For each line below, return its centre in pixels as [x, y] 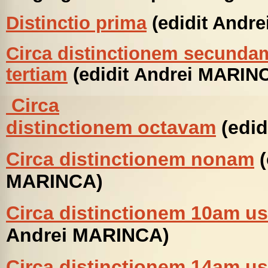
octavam [177, 127]
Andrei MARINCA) [88, 235]
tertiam [37, 74]
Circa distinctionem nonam [130, 159]
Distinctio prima [76, 23]
